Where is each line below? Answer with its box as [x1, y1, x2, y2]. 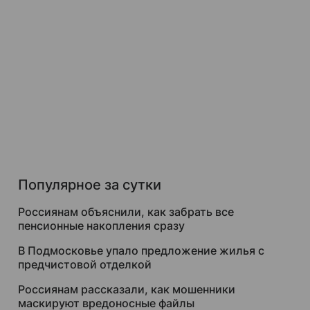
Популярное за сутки [18, 176, 161, 193]
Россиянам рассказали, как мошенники [18, 282, 235, 296]
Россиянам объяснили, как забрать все [18, 205, 234, 219]
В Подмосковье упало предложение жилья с [18, 244, 264, 257]
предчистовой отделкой [18, 257, 152, 271]
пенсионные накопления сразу [18, 219, 185, 232]
